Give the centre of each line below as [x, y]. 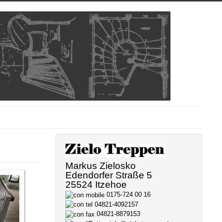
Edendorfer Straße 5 [109, 175]
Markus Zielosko [101, 166]
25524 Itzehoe [96, 185]
